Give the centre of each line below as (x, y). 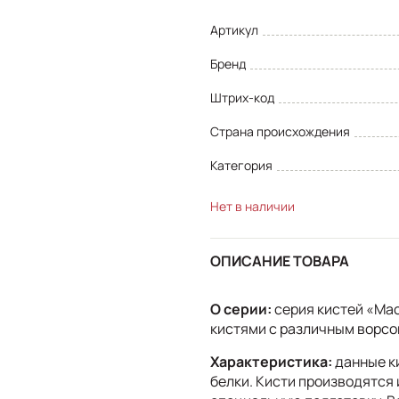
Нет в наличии (252, 206)
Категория (241, 165)
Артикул (234, 29)
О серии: (241, 309)
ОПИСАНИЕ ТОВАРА (280, 261)
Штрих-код (242, 97)
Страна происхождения (280, 131)
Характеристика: (271, 361)
